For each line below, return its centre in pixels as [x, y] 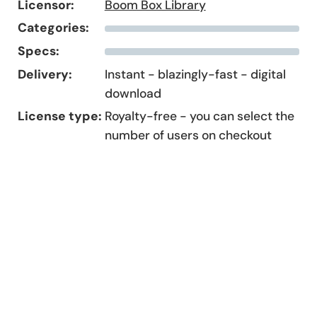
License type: [60, 116]
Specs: [39, 51]
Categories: [54, 28]
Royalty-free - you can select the [199, 116]
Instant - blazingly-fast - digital [195, 74]
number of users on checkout [188, 136]
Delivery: [45, 74]
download [133, 93]
